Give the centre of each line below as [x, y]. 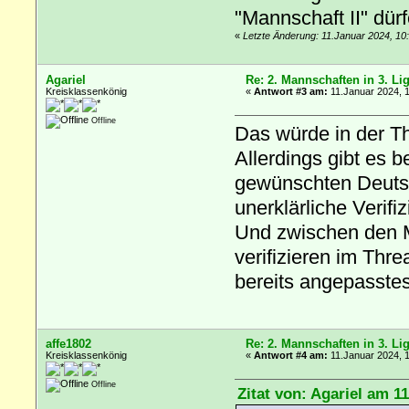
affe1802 [69, 343]
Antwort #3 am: [291, 91]
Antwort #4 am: [291, 355]
